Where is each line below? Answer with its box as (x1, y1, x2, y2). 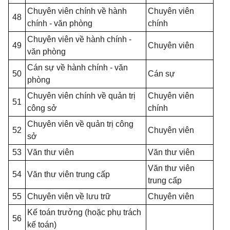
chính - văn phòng (27, 19, 92, 28)
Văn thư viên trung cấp (27, 170, 110, 179)
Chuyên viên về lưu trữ (27, 192, 111, 201)
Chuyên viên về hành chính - (27, 35, 131, 44)
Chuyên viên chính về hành (27, 7, 127, 15)
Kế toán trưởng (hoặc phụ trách (27, 208, 141, 217)
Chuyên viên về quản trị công (27, 120, 133, 128)
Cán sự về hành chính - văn (27, 63, 128, 72)
